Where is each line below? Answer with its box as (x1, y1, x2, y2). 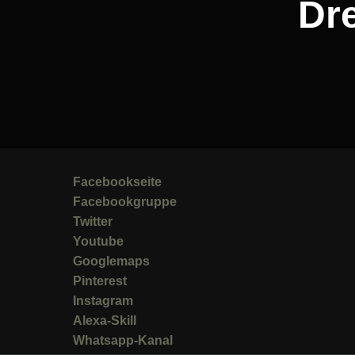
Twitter (73, 214, 113, 228)
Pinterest (73, 273, 127, 288)
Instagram (73, 293, 133, 307)
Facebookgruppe (73, 194, 177, 208)
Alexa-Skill (73, 313, 136, 327)
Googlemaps (73, 254, 150, 268)
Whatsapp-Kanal (73, 333, 173, 347)
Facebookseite (73, 174, 162, 189)
